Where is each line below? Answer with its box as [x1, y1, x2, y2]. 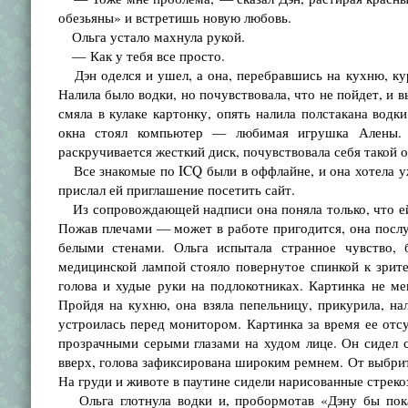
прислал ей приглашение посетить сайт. [57, 180, 295, 199]
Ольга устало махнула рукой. [57, 27, 245, 46]
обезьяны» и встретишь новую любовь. [57, 8, 291, 26]
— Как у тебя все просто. [57, 46, 225, 65]
